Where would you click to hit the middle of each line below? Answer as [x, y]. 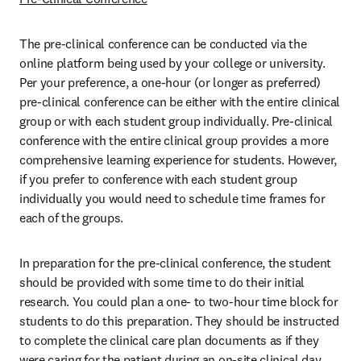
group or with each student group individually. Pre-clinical [176, 121]
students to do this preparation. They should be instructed [179, 321]
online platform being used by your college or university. [172, 63]
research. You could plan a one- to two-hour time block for [179, 301]
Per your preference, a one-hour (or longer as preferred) [170, 82]
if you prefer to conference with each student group [158, 179]
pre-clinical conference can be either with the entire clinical [180, 102]
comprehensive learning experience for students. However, [178, 160]
